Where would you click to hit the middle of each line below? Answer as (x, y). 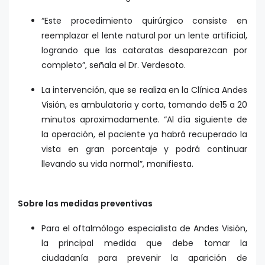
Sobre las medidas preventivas (85, 203)
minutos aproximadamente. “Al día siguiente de (144, 120)
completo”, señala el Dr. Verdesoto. (114, 65)
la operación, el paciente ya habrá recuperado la (144, 135)
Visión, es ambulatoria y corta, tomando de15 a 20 (144, 105)
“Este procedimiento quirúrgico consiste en (144, 21)
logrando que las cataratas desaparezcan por (144, 51)
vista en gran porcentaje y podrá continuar (144, 149)
